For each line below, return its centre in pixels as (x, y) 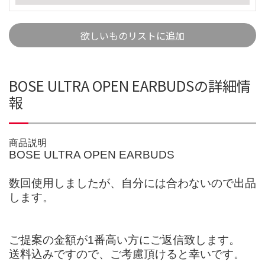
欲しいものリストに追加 (132, 35)
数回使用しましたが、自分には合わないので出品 (132, 183)
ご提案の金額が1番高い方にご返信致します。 (125, 240)
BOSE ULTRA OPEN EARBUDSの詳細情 (130, 85)
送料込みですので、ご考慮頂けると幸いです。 (127, 254)
